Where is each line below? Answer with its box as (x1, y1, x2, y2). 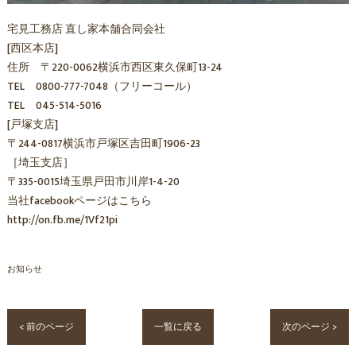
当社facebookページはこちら (6, 192, 152, 211)
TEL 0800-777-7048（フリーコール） (6, 78, 197, 96)
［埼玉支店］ (6, 154, 74, 172)
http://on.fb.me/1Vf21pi (6, 211, 118, 230)
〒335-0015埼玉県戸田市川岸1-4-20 (6, 173, 180, 192)
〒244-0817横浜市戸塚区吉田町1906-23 (6, 135, 200, 153)
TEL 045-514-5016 (6, 97, 102, 115)
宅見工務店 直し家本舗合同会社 (6, 21, 165, 39)
